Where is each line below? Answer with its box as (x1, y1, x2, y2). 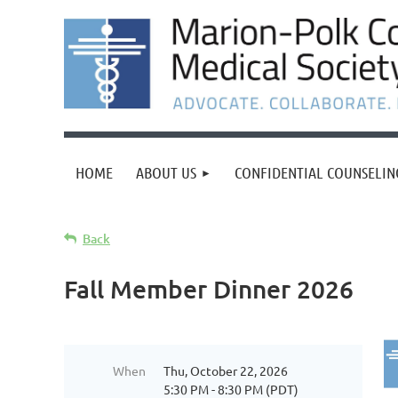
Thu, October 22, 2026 (163, 362, 288, 378)
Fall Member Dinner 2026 (64, 274, 354, 304)
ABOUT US (136, 163, 196, 182)
